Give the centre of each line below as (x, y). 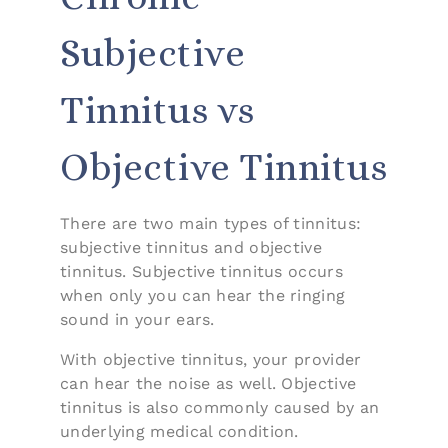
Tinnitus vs (157, 109)
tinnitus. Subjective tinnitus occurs (201, 271)
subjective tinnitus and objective (191, 247)
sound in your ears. (137, 319)
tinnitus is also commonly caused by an (220, 407)
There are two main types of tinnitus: (211, 223)
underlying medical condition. (179, 431)
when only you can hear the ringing (203, 295)
